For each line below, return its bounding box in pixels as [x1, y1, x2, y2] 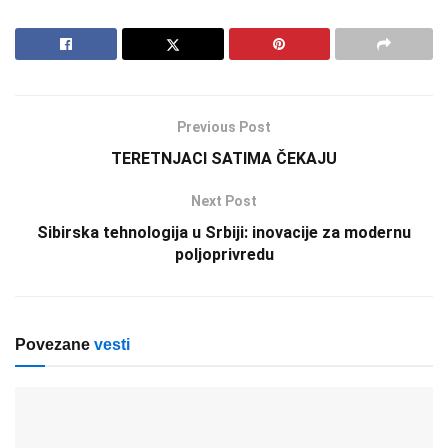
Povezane [15, 335, 90, 353]
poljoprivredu [174, 244, 274, 264]
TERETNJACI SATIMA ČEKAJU [111, 148, 337, 168]
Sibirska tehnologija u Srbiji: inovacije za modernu [37, 222, 411, 242]
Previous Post [177, 118, 271, 135]
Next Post [191, 192, 257, 209]
